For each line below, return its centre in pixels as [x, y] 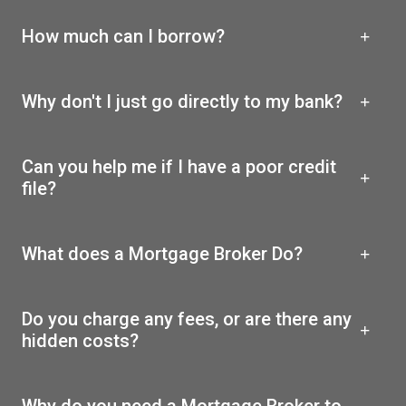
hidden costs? [80, 340]
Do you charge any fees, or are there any [187, 319]
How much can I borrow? [123, 36]
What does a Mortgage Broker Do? [162, 253]
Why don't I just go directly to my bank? [182, 101]
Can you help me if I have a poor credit [179, 166]
